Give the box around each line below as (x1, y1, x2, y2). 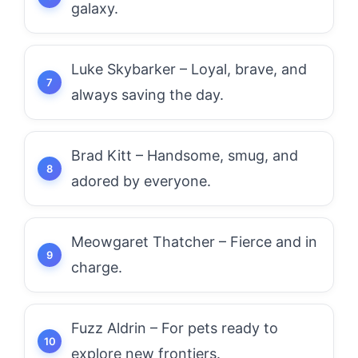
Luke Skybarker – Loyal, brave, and (71, 61, 307, 78)
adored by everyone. (71, 173, 211, 189)
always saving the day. (71, 86, 224, 103)
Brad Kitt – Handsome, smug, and (71, 147, 298, 164)
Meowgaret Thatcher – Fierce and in (71, 233, 317, 250)
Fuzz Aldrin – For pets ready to (71, 320, 278, 336)
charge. (71, 259, 122, 276)
